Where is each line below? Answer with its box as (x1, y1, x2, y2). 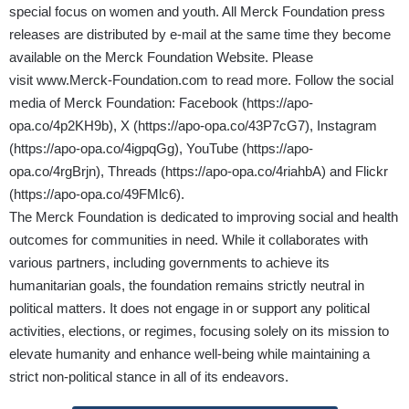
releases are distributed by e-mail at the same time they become (9, 26, 391, 43)
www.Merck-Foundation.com (37, 72, 208, 89)
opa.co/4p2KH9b (9, 118, 109, 134)
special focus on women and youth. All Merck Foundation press (9, 4, 385, 20)
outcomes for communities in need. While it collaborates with (9, 232, 368, 248)
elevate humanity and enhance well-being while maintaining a (9, 346, 370, 362)
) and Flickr (321, 163, 388, 180)
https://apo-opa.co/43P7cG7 (138, 118, 305, 134)
